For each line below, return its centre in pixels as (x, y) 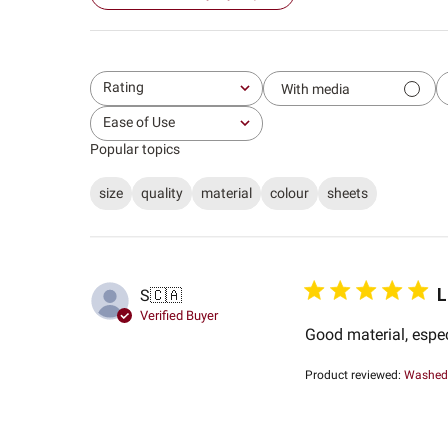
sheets (347, 193)
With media (315, 88)
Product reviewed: (354, 374)
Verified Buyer (178, 316)
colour (289, 193)
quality (161, 193)
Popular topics (134, 149)
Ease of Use (138, 122)
